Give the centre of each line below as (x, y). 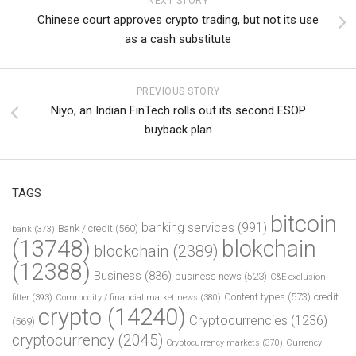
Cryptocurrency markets (213, 342)
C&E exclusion (298, 277)
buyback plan (178, 129)
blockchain (131, 251)
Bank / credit (85, 228)
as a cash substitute (178, 39)
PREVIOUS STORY (178, 91)
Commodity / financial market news (127, 297)
